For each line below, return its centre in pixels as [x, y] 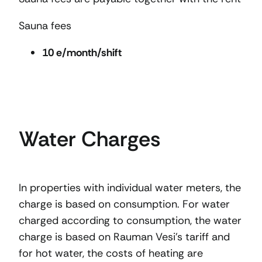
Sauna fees [45, 26]
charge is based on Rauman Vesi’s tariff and [124, 237]
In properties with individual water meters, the [130, 187]
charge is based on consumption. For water [124, 204]
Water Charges [89, 139]
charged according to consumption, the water [130, 220]
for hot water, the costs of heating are [111, 253]
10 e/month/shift [82, 53]
